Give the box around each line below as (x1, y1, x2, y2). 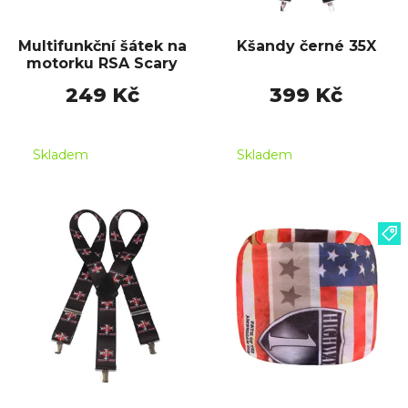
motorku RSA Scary (26, 54, 178, 72)
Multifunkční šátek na (17, 36, 187, 55)
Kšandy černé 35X (236, 36, 376, 55)
